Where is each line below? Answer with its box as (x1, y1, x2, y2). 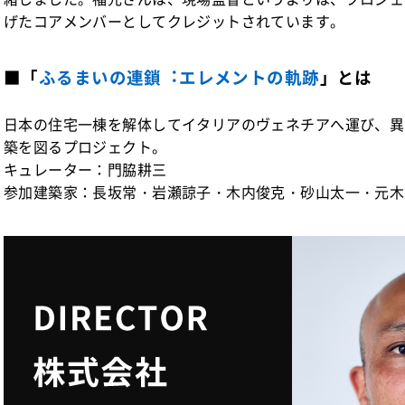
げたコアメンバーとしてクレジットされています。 (4, 10, 345, 32)
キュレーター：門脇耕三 (4, 158, 167, 180)
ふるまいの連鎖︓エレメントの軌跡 (38, 64, 320, 89)
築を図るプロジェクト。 (4, 136, 167, 157)
